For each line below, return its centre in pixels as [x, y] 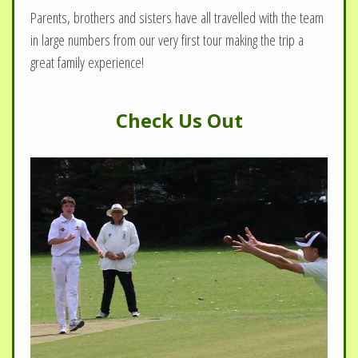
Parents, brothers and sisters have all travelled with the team [177, 17]
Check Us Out [179, 120]
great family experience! [89, 62]
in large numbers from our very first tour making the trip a [167, 39]
